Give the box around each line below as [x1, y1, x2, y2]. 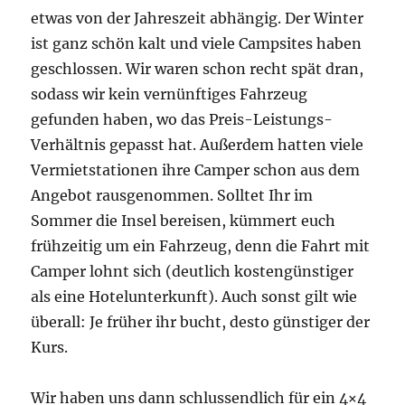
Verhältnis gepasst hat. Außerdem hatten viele [31, 135, 364, 154]
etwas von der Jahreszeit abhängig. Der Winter [31, 8, 364, 27]
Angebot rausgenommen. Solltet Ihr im [31, 185, 314, 204]
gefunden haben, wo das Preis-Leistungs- [31, 109, 334, 128]
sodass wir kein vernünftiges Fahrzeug [31, 84, 308, 103]
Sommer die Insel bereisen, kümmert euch [31, 211, 336, 230]
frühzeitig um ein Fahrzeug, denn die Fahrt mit [31, 236, 371, 255]
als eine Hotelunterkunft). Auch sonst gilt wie [31, 287, 358, 306]
